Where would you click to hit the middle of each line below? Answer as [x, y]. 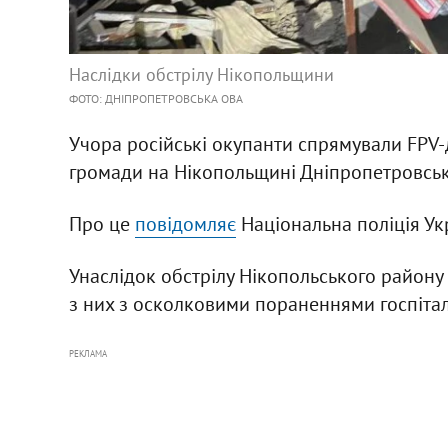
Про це [101, 224]
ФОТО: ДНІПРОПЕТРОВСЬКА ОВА [155, 99]
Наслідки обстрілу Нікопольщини [201, 75]
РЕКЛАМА [87, 354]
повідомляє [185, 224]
